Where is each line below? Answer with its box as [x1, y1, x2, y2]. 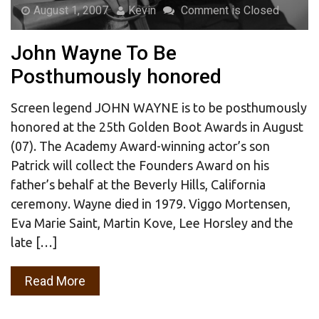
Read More [25, 273, 85, 289]
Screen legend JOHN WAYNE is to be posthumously [11, 100, 307, 115]
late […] [11, 235, 57, 250]
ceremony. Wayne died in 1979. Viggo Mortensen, [11, 197, 291, 211]
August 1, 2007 [33, 4, 108, 18]
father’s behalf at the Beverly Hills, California [11, 177, 266, 192]
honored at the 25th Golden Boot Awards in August [11, 120, 303, 135]
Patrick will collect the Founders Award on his [11, 158, 269, 173]
